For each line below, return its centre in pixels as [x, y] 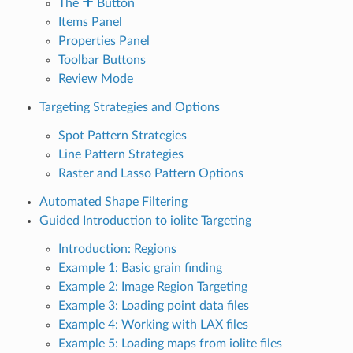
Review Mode [95, 78]
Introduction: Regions [117, 249]
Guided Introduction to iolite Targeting [145, 220]
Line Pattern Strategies [121, 154]
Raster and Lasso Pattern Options [150, 173]
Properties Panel [104, 41]
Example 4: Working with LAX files [153, 324]
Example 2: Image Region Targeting [152, 286]
